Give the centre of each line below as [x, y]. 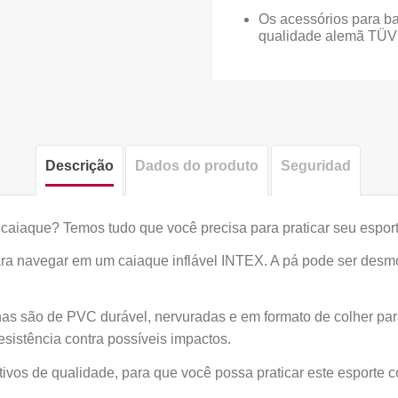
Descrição [79, 165]
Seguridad [315, 165]
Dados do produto [197, 165]
